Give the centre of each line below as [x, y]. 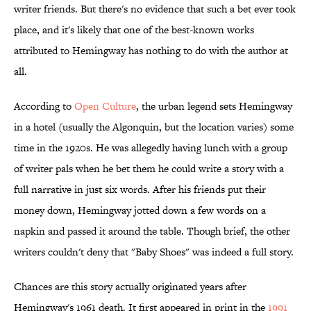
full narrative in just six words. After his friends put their [140, 190]
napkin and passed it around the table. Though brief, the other [152, 231]
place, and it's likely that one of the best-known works [134, 30]
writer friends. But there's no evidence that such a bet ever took [155, 9]
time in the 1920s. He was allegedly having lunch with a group [151, 148]
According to [44, 106]
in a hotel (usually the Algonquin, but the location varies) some [154, 127]
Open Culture [105, 106]
